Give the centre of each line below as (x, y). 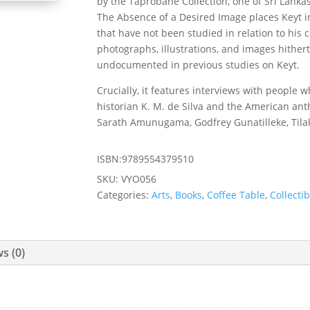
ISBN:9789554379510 (146, 158)
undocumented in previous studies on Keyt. (199, 65)
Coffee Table (236, 194)
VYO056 (139, 179)
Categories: (125, 194)
